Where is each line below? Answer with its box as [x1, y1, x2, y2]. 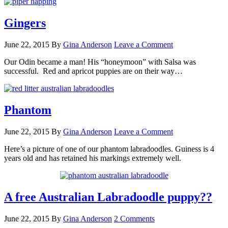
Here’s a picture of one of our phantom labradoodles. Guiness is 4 [4, 144, 214, 153]
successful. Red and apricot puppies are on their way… [4, 66, 183, 75]
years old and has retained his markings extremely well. [4, 153, 181, 162]
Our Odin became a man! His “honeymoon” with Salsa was [4, 57, 196, 66]
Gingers [4, 16, 46, 30]
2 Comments [114, 214, 155, 223]
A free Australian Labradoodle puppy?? [4, 190, 212, 204]
